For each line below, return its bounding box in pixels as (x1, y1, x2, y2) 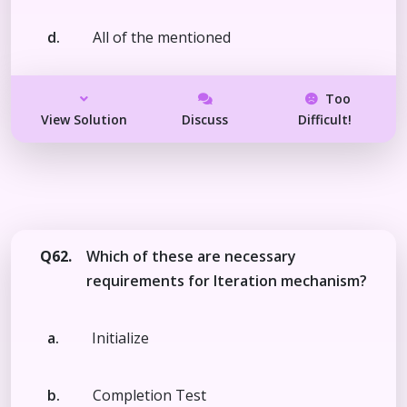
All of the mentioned (93, 26, 231, 47)
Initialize (92, 327, 149, 348)
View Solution (41, 110, 128, 128)
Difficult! (297, 110, 352, 128)
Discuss (182, 110, 229, 128)
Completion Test (93, 384, 206, 405)
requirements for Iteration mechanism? (86, 270, 367, 291)
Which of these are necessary (86, 245, 296, 266)
